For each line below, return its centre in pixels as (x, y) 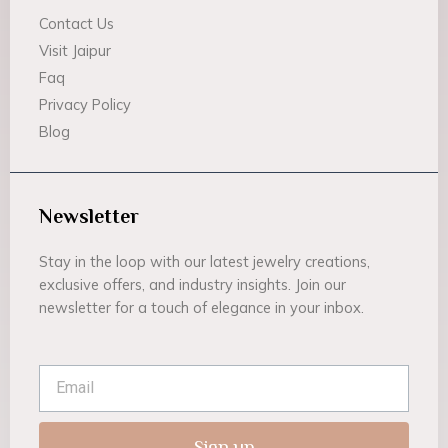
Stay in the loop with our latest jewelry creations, (205, 262)
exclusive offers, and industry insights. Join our (193, 285)
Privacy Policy (85, 105)
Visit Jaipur (75, 51)
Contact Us (77, 24)
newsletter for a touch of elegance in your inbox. (202, 308)
